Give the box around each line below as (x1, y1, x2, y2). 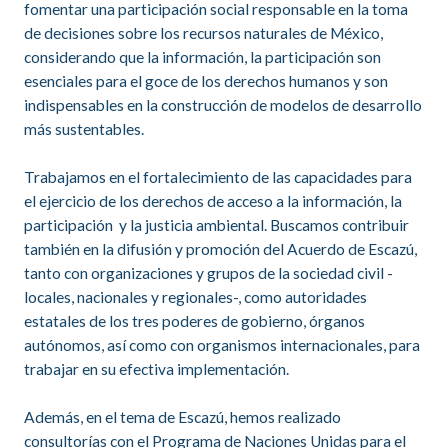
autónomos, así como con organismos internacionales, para (24, 336, 420, 354)
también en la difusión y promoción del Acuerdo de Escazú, (24, 240, 417, 258)
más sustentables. (24, 120, 144, 138)
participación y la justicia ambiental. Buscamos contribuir (24, 216, 409, 234)
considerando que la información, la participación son (24, 48, 381, 66)
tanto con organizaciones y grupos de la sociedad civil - (24, 264, 393, 282)
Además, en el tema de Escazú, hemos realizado (24, 408, 341, 426)
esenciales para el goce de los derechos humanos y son (24, 72, 388, 90)
